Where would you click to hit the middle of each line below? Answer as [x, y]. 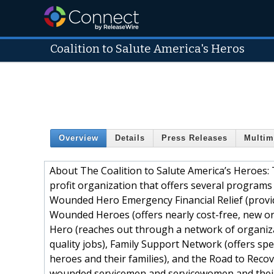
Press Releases [194, 138]
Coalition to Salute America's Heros [147, 49]
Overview [79, 138]
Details [130, 138]
